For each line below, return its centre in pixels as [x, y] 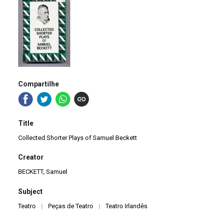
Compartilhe [39, 84]
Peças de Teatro [71, 206]
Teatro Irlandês [127, 206]
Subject [31, 191]
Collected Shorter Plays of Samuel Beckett [78, 138]
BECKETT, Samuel [43, 172]
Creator [31, 157]
